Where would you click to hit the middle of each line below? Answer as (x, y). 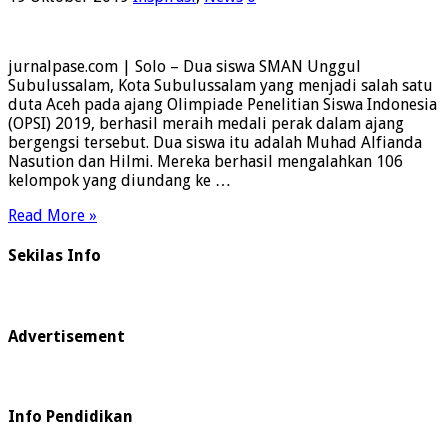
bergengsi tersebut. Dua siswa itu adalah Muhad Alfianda (215, 143)
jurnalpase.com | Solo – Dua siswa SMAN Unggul (184, 67)
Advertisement (66, 336)
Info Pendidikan (70, 417)
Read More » (52, 216)
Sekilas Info (54, 256)
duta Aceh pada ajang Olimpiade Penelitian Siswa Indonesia (222, 105)
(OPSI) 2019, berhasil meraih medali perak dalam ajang (206, 124)
